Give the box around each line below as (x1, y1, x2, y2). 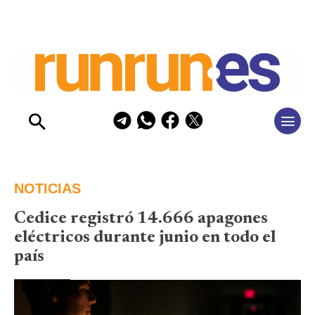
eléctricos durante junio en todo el (14, 229, 276, 246)
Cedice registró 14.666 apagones (14, 210, 268, 227)
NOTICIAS (14, 180, 81, 196)
